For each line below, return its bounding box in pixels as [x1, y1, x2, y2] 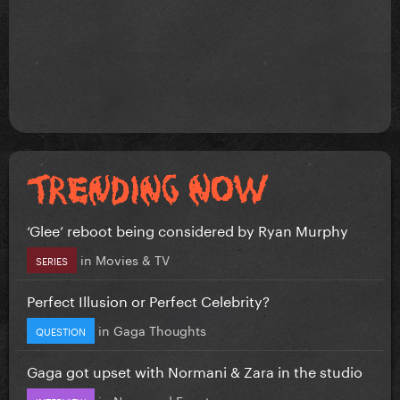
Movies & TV [96, 248, 170, 269]
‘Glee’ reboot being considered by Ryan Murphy [27, 217, 348, 240]
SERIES [36, 251, 68, 268]
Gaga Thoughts [113, 319, 206, 339]
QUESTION [36, 321, 86, 338]
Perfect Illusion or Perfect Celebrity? [27, 287, 270, 311]
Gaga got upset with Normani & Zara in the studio [27, 358, 362, 381]
